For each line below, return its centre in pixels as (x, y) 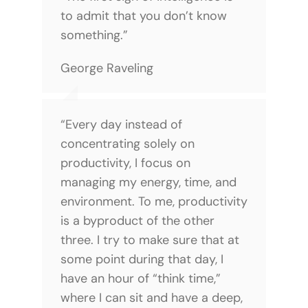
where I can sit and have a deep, (151, 297)
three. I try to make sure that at (150, 240)
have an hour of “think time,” (140, 278)
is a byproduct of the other (137, 220)
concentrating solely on (127, 143)
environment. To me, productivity (154, 201)
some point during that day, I (142, 259)
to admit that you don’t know (143, 15)
